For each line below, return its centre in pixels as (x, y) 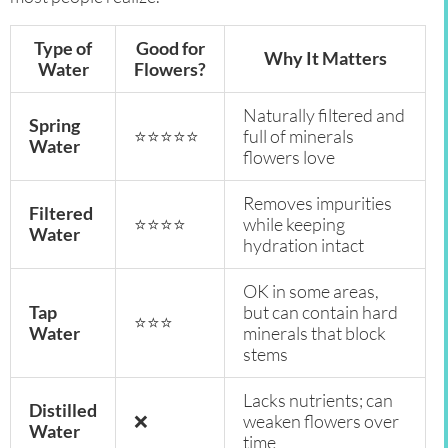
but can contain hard (320, 312)
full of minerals (298, 136)
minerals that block (314, 333)
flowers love (289, 157)
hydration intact (303, 245)
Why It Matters (325, 58)
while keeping (294, 224)
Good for (170, 48)
